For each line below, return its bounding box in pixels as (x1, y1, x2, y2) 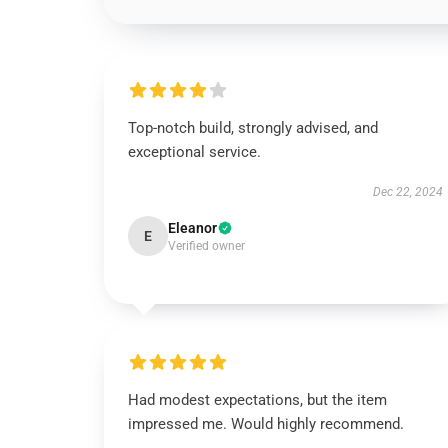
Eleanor (168, 220, 217, 236)
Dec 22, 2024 (372, 185, 443, 199)
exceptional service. (128, 143, 261, 161)
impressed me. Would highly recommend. (128, 415, 404, 433)
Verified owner (168, 239, 245, 253)
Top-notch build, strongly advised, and (128, 119, 378, 137)
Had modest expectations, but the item (128, 391, 387, 409)
